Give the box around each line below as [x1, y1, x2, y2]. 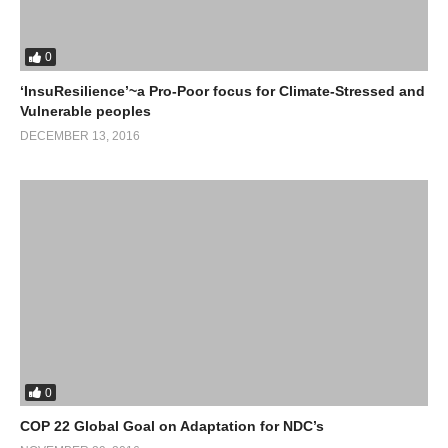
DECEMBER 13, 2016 [20, 128, 140, 143]
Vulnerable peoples [20, 102, 151, 119]
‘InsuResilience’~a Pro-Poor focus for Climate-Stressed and [20, 82, 425, 99]
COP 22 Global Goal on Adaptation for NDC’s [20, 418, 324, 435]
